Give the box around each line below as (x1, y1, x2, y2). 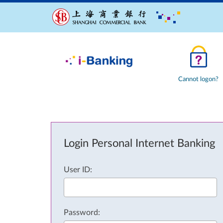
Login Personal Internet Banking (64, 138, 215, 149)
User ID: (64, 166, 92, 174)
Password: (64, 209, 100, 217)
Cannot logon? (178, 76, 219, 83)
